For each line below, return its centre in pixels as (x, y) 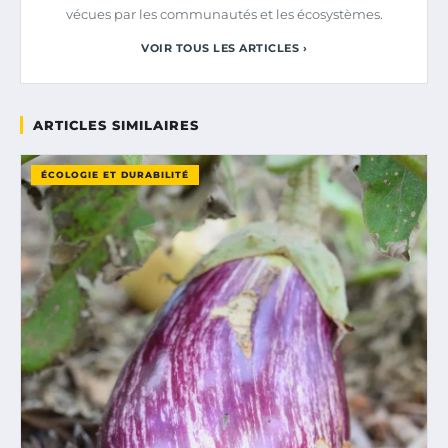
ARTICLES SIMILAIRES (116, 124)
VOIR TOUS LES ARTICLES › (224, 47)
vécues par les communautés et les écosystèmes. (224, 13)
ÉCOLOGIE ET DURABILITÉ (115, 174)
